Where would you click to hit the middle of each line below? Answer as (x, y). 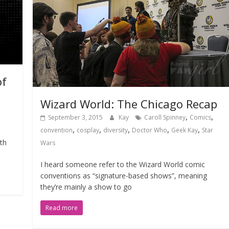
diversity (116, 130)
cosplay (88, 130)
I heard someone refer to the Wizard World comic (123, 164)
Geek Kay (185, 130)
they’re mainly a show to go (86, 187)
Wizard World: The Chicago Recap (129, 104)
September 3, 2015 (76, 117)
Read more (62, 208)
